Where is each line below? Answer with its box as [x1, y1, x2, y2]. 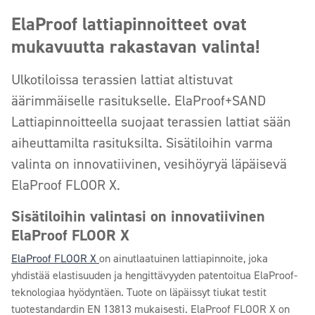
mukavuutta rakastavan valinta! [11, 34, 260, 58]
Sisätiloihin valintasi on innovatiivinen [11, 206, 265, 226]
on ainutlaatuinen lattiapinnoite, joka [99, 251, 268, 266]
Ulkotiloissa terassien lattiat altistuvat [11, 70, 233, 89]
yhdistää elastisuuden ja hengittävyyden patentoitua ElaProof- [11, 268, 297, 283]
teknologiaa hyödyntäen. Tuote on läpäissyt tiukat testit [11, 285, 266, 300]
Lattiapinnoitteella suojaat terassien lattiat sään [11, 112, 291, 131]
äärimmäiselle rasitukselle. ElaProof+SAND [11, 91, 266, 110]
